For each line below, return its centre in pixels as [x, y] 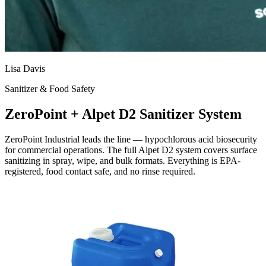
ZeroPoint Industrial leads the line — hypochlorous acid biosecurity [131, 139]
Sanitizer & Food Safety [50, 88]
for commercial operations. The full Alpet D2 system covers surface [131, 150]
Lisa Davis [25, 68]
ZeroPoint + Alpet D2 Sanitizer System [123, 114]
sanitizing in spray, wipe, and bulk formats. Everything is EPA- [123, 160]
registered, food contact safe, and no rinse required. [100, 171]
